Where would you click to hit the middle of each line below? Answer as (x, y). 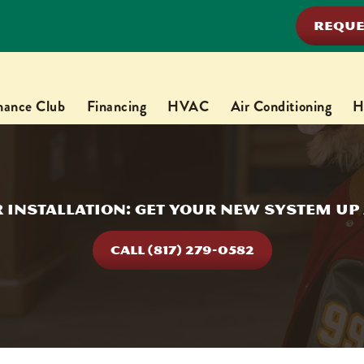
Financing (117, 106)
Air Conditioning (281, 106)
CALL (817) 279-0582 (182, 250)
